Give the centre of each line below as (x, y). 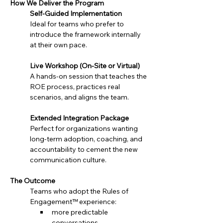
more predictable (81, 212)
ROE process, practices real (76, 87)
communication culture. (68, 160)
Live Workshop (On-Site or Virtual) (85, 66)
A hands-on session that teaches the (89, 76)
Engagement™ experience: (73, 202)
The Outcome (33, 181)
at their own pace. (58, 45)
